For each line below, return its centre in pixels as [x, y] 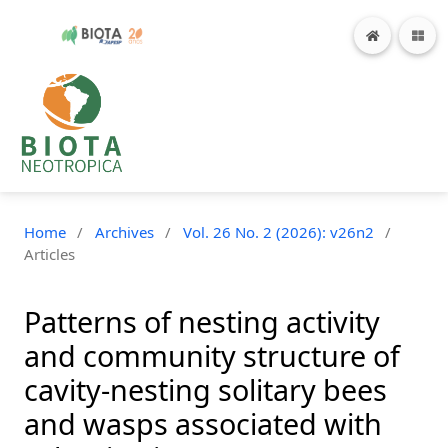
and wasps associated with [203, 424]
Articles [49, 254]
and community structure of [212, 356]
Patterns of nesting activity [202, 322]
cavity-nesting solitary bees [205, 390]
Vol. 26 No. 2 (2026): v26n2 [278, 232]
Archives [124, 232]
